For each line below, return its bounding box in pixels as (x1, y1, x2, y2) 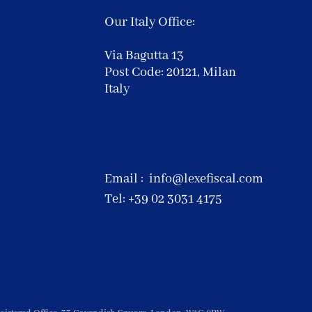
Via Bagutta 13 (104, 47, 184, 64)
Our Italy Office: (104, 14, 195, 31)
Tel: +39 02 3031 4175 (104, 191, 221, 208)
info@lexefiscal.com (149, 171, 263, 187)
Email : (104, 171, 149, 187)
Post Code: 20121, (104, 64, 203, 81)
